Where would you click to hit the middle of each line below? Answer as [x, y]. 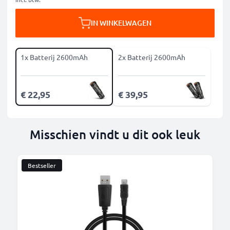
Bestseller [42, 165]
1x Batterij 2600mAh [54, 57]
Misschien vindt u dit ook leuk [115, 134]
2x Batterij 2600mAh [152, 57]
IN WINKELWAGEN [121, 23]
